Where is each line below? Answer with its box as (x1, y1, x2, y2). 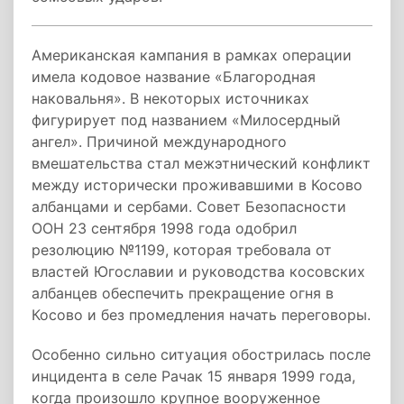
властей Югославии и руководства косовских (32, 262, 365, 280)
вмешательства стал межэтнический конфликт (32, 154, 371, 172)
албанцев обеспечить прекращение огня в (32, 284, 334, 302)
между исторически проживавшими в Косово (32, 176, 363, 194)
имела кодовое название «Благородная (32, 68, 316, 86)
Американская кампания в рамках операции (32, 46, 352, 64)
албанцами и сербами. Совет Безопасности (32, 197, 346, 216)
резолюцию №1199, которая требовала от (32, 241, 332, 259)
